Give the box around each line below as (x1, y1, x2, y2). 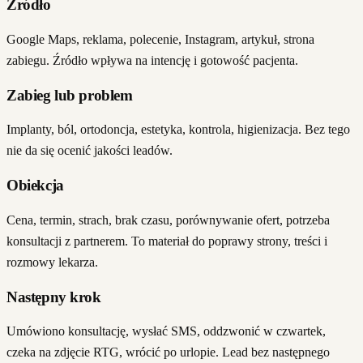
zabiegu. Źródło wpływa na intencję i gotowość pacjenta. (6, 53, 298, 68)
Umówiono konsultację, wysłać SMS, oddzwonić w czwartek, (6, 324, 326, 339)
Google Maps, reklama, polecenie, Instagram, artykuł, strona (6, 32, 314, 47)
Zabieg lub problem (6, 86, 133, 104)
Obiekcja (6, 177, 64, 194)
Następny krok (6, 288, 101, 305)
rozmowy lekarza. (6, 254, 98, 269)
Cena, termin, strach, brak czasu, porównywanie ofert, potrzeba (6, 212, 330, 227)
